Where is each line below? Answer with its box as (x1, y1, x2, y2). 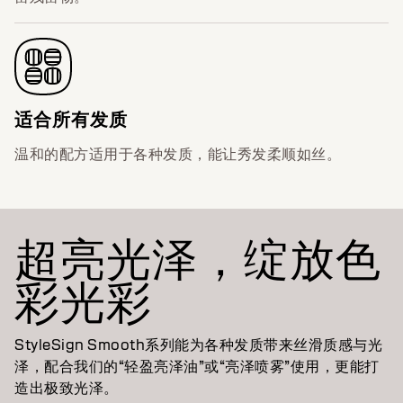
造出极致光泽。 (14, 378, 119, 398)
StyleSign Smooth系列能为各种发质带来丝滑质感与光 (14, 335, 382, 354)
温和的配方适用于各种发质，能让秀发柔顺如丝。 (14, 144, 341, 164)
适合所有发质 (14, 106, 128, 131)
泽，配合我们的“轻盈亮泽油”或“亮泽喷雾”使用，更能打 (14, 356, 380, 376)
